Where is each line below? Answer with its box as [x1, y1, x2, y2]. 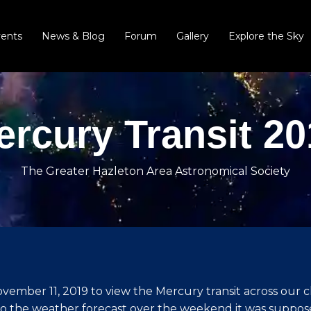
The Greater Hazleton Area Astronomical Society [21, 165, 290, 178]
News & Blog [42, 30, 106, 42]
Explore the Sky [228, 30, 305, 42]
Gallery [176, 30, 210, 42]
